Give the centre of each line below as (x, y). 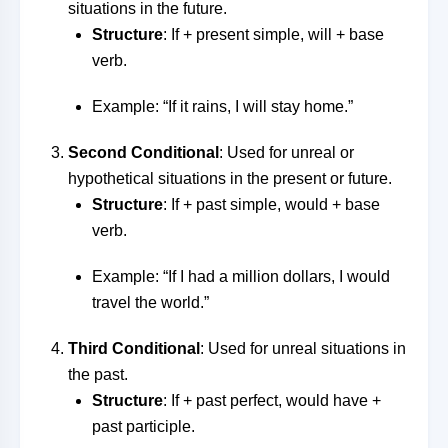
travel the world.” (150, 302)
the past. (98, 374)
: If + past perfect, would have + (272, 400)
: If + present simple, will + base (273, 34)
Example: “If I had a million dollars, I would (241, 276)
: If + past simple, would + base (271, 204)
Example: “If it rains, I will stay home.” (222, 106)
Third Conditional (134, 348)
